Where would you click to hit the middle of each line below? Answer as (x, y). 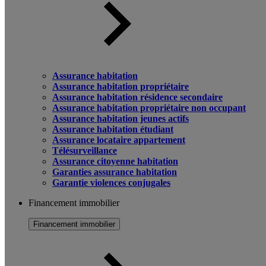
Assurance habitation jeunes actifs (121, 118)
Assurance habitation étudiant (113, 129)
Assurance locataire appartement (119, 140)
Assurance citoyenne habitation (115, 161)
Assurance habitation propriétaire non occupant (149, 108)
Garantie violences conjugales (111, 183)
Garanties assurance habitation (115, 172)
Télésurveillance (85, 151)
